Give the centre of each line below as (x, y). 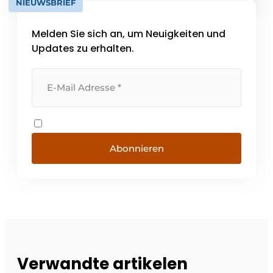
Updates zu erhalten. (83, 48)
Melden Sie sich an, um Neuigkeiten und (129, 34)
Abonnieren (136, 148)
